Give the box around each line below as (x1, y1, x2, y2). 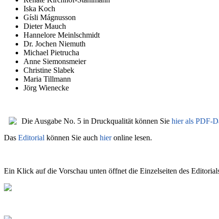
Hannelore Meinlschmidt (23, 31, 100, 40)
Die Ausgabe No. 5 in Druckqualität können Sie (22, 117, 172, 126)
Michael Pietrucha (23, 48, 79, 57)
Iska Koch (23, 4, 55, 13)
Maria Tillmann (23, 75, 71, 84)
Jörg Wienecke (23, 84, 69, 92)
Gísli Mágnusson (23, 13, 76, 22)
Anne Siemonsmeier (23, 57, 86, 66)
